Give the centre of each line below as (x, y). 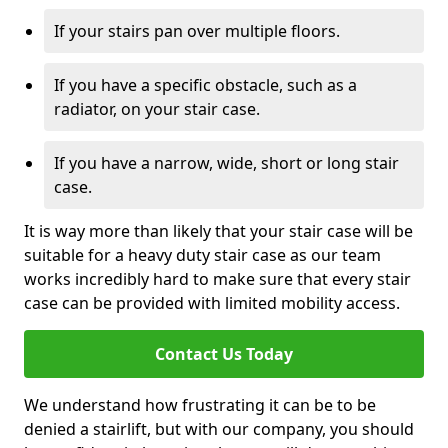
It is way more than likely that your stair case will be (218, 231)
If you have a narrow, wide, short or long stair (226, 163)
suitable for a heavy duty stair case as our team (202, 255)
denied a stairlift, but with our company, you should (219, 429)
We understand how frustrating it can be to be (200, 405)
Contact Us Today (224, 354)
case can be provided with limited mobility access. (212, 303)
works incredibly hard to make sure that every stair (217, 279)
